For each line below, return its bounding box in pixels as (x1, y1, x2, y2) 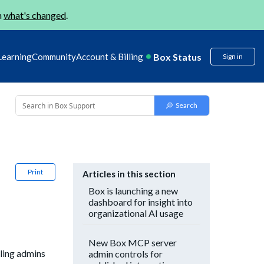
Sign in (223, 52, 243, 61)
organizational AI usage (88, 207, 183, 219)
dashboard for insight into (88, 196, 193, 207)
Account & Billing (76, 51, 143, 62)
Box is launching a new (88, 185, 178, 196)
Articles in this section (82, 169, 176, 179)
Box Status (153, 51, 202, 62)
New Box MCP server (88, 237, 177, 248)
